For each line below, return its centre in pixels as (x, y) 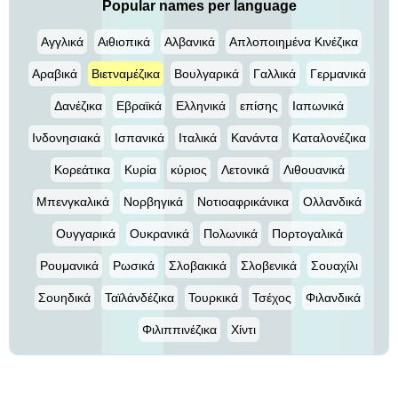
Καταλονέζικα (329, 138)
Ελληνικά (201, 106)
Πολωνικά (230, 234)
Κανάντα (255, 138)
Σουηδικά (64, 298)
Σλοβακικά (198, 266)
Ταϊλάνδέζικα (139, 298)
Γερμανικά (338, 74)
